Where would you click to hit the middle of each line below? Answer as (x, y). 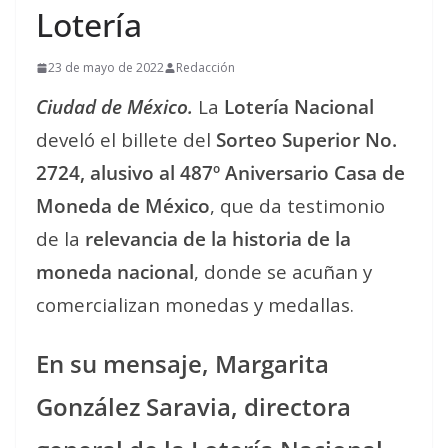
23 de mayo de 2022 (106, 67)
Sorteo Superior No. (306, 139)
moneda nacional (115, 271)
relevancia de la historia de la (218, 238)
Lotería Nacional (299, 106)
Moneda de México (123, 205)
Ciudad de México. (114, 106)
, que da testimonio (297, 205)
